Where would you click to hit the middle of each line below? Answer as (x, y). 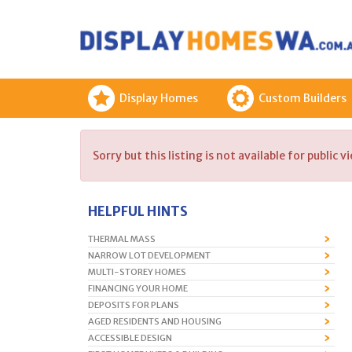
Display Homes (159, 98)
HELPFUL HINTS (138, 211)
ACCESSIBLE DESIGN (130, 338)
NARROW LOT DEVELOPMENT (149, 255)
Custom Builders (302, 98)
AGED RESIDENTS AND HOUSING (155, 321)
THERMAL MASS (122, 239)
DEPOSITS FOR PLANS (134, 305)
